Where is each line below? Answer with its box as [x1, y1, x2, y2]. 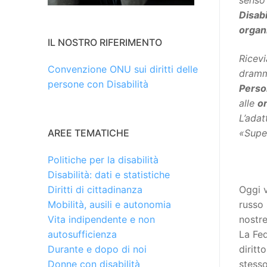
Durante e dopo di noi [48, 243, 147, 256]
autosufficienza [48, 228, 117, 241]
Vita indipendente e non [48, 213, 155, 226]
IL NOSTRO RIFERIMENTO [48, 36, 162, 49]
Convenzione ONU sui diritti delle [48, 63, 198, 76]
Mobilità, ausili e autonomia [48, 198, 171, 211]
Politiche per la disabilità [48, 154, 159, 166]
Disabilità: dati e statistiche [48, 169, 170, 181]
